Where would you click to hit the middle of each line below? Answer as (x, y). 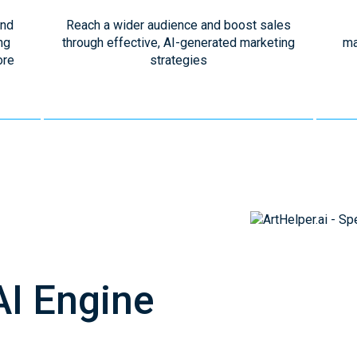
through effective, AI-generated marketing (178, 43)
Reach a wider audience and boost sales (178, 25)
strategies (178, 60)
